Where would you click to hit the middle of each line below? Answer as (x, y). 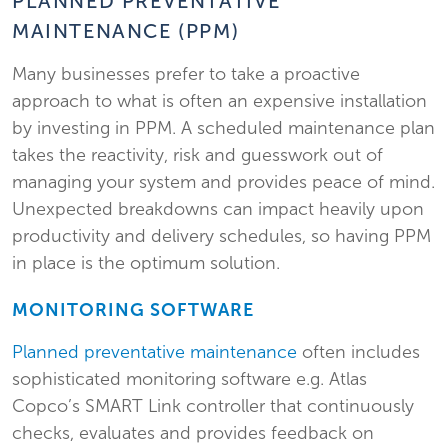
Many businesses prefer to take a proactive (186, 74)
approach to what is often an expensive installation (219, 101)
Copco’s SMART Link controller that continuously (213, 406)
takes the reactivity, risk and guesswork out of (197, 155)
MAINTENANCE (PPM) (126, 31)
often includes (358, 352)
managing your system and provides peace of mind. (223, 182)
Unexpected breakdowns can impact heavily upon (218, 209)
